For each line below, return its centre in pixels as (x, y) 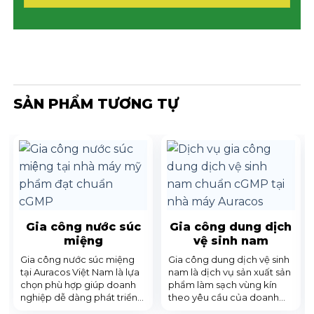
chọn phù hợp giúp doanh (78, 285)
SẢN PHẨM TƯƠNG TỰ (96, 103)
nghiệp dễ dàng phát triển (79, 298)
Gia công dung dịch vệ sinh (229, 260)
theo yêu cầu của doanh (224, 298)
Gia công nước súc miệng (78, 260)
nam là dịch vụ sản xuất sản (230, 272)
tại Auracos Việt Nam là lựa (80, 272)
